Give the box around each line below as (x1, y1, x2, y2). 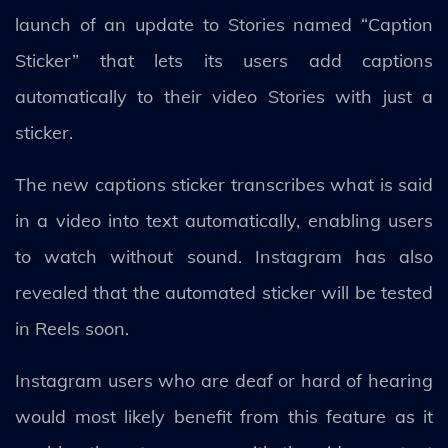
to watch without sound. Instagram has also (15, 245, 433, 268)
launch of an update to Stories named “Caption (15, 13, 433, 36)
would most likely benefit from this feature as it (15, 405, 433, 428)
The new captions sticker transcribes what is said (15, 173, 433, 196)
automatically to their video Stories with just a (15, 85, 433, 108)
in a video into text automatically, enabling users (15, 209, 433, 232)
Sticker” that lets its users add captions (15, 49, 433, 72)
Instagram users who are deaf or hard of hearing (15, 369, 433, 392)
